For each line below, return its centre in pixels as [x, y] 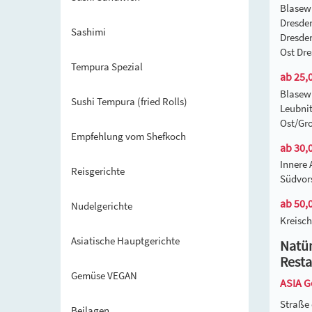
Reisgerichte [98, 171]
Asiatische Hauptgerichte [125, 241]
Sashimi [88, 32]
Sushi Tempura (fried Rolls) [129, 101]
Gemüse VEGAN [104, 275]
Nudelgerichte [102, 206]
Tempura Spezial [107, 67]
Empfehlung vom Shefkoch [128, 136]
